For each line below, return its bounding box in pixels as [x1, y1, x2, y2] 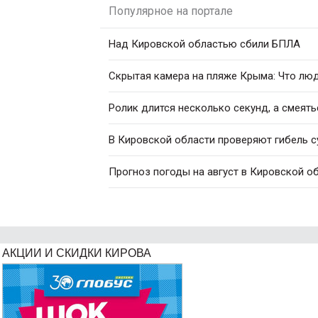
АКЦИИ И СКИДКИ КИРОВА [2, 247, 151, 259]
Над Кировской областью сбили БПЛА [109, 38, 300, 50]
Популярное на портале [109, 4, 233, 18]
